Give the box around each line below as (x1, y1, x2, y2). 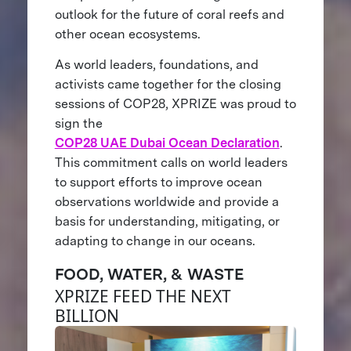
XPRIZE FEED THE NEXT (54, 285, 231, 308)
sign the (54, 116, 103, 132)
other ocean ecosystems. (54, 27, 204, 42)
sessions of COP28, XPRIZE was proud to (54, 96, 296, 112)
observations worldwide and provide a (54, 194, 279, 210)
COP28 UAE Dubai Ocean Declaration (54, 136, 280, 151)
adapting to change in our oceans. (54, 233, 259, 249)
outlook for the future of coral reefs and (54, 7, 284, 23)
